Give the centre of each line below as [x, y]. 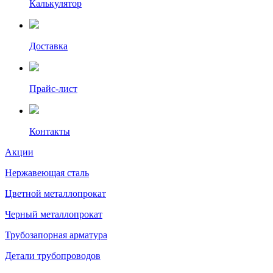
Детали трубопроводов [53, 256]
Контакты [50, 131]
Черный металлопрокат [54, 214]
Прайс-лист [53, 89]
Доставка [48, 46]
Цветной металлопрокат [55, 193]
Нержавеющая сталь [47, 173]
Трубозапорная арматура [56, 235]
